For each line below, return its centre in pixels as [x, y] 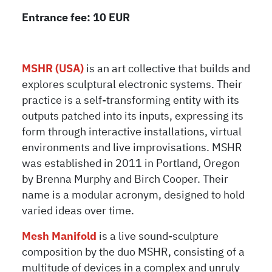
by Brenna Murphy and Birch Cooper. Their [125, 179]
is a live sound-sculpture [158, 236]
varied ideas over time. [78, 211]
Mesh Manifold [59, 236]
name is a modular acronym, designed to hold [134, 195]
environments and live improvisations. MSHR [132, 148]
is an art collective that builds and [168, 69]
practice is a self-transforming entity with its [131, 100]
